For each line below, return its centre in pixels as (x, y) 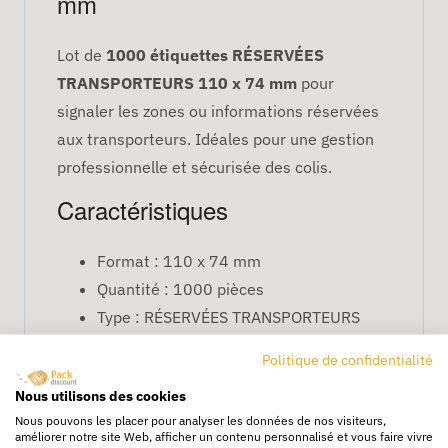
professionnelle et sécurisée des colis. (194, 166)
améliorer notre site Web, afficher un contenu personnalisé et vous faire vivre (224, 435)
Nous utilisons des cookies (100, 395)
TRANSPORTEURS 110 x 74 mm (177, 82)
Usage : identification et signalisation (230, 344)
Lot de (81, 54)
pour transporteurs (165, 372)
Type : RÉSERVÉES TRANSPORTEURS (228, 316)
